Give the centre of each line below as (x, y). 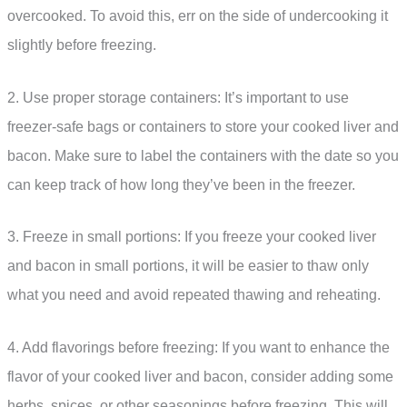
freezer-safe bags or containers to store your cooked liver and (203, 126)
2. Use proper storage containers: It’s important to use (178, 97)
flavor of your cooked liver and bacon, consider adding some (200, 377)
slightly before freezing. (82, 45)
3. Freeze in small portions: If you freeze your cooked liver (192, 237)
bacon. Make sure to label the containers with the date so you (203, 155)
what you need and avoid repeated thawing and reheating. (194, 295)
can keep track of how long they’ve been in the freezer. (181, 184)
